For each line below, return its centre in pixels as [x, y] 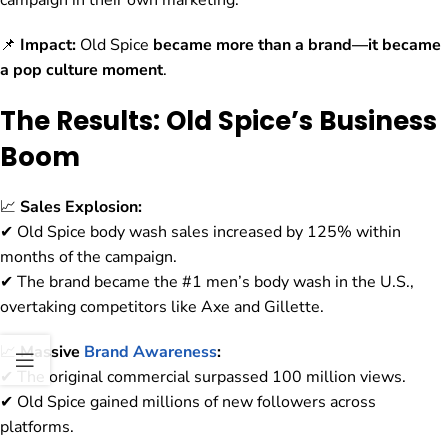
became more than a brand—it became [297, 45]
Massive [52, 352]
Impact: [48, 45]
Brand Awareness [150, 352]
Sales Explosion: [81, 207]
